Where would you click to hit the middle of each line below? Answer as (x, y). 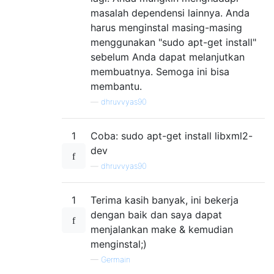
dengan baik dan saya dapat (156, 214)
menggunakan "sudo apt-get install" (173, 42)
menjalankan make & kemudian (162, 229)
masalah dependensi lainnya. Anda (170, 13)
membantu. (116, 86)
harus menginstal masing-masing (166, 27)
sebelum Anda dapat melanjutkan (168, 57)
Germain (116, 259)
